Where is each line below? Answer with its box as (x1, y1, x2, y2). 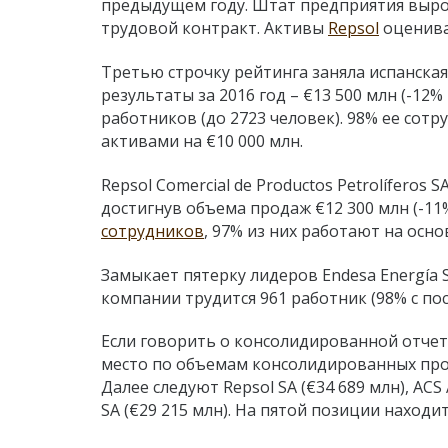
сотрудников (101, 219, 204, 242)
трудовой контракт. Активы (101, 17, 328, 40)
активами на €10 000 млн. (101, 129, 311, 152)
